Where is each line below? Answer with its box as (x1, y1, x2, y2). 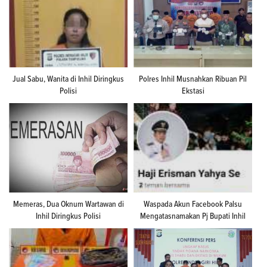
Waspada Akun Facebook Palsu (144, 200, 242, 209)
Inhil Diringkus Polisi (36, 212, 101, 221)
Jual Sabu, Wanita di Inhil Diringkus (13, 74, 124, 83)
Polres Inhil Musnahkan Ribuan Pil (139, 74, 247, 83)
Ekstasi (181, 86, 204, 95)
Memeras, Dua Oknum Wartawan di (13, 200, 124, 209)
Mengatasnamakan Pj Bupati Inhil (140, 212, 246, 221)
